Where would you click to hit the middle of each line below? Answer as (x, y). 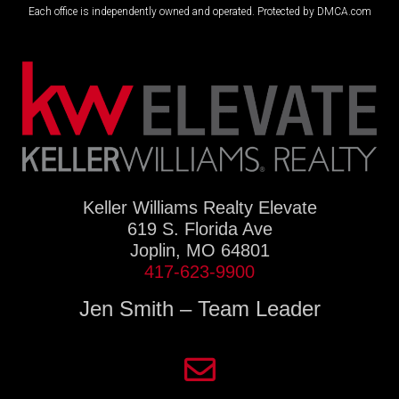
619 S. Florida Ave (199, 229)
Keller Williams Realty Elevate (199, 208)
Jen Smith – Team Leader (199, 309)
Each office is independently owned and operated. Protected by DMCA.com (199, 11)
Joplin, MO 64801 (199, 251)
